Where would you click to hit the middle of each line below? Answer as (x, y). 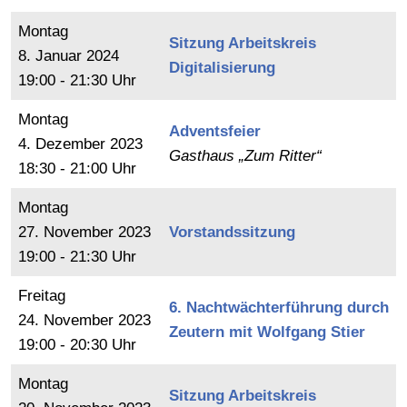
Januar (59, 56)
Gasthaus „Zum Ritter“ (245, 156)
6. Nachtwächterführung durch (279, 308)
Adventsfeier (215, 131)
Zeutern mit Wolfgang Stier (267, 332)
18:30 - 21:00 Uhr (77, 169)
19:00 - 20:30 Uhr (77, 345)
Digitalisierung (222, 68)
